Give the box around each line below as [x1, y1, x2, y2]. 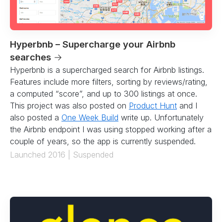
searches [10, 51, 54, 63]
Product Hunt [129, 100, 177, 111]
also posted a [10, 112, 61, 122]
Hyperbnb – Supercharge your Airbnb [10, 38, 175, 50]
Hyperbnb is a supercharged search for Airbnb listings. [10, 64, 204, 75]
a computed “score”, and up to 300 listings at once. [10, 88, 197, 99]
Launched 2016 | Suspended [10, 149, 113, 160]
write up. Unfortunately [118, 112, 204, 122]
